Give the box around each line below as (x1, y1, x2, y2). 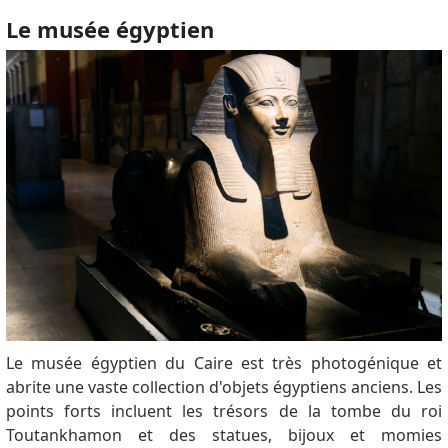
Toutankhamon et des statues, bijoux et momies (5, 423, 443, 446)
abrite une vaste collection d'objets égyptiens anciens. (5, 375, 418, 398)
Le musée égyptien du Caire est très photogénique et (5, 351, 443, 374)
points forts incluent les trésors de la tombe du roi (5, 399, 443, 422)
